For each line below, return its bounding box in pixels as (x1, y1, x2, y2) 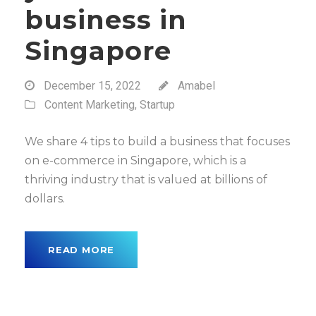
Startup (140, 98, 175, 111)
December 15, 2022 (44, 79, 141, 92)
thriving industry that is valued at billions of (25, 173, 267, 186)
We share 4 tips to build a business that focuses (25, 135, 290, 148)
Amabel (178, 79, 215, 92)
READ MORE (48, 244, 115, 255)
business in (25, 4, 187, 35)
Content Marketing (44, 98, 135, 111)
